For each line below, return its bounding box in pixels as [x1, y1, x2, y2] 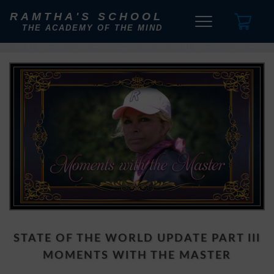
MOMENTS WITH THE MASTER [43, 250, 231, 261]
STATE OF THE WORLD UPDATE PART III [13, 233, 261, 244]
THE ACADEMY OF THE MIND [21, 23, 163, 32]
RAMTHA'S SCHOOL [9, 10, 163, 23]
